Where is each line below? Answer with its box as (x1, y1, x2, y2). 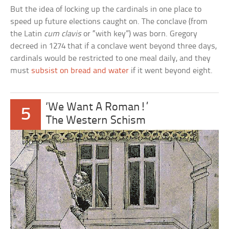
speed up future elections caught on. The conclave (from (10, 17, 208, 27)
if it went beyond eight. (129, 66, 213, 76)
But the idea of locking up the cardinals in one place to (10, 5, 202, 14)
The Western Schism (46, 115, 146, 127)
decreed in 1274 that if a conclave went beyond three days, (10, 42, 217, 51)
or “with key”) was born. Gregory (81, 30, 198, 39)
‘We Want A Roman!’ (46, 102, 149, 114)
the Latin (10, 30, 44, 39)
